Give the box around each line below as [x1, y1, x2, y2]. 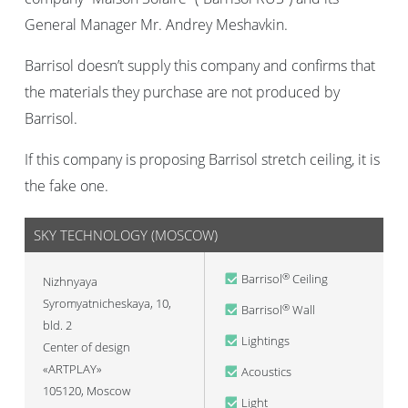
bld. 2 [43, 317, 72, 333]
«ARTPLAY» [43, 361, 102, 377]
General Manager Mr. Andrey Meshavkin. [25, 15, 288, 35]
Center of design [43, 339, 130, 355]
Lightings [241, 332, 290, 349]
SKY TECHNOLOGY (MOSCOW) [34, 226, 218, 244]
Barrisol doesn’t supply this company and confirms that [25, 56, 375, 76]
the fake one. [25, 176, 108, 196]
